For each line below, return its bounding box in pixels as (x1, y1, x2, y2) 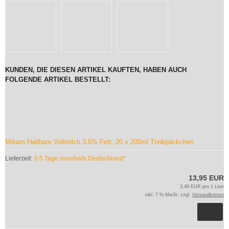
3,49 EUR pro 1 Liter (180, 184, 224, 189)
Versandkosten (192, 192, 224, 197)
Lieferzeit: (5, 154, 34, 162)
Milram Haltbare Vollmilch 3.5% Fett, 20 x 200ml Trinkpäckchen (5, 138, 194, 146)
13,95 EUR (189, 173, 224, 182)
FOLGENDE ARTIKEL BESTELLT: (5, 75, 110, 83)
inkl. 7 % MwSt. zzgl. (145, 192, 192, 197)
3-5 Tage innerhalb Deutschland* (34, 154, 126, 162)
